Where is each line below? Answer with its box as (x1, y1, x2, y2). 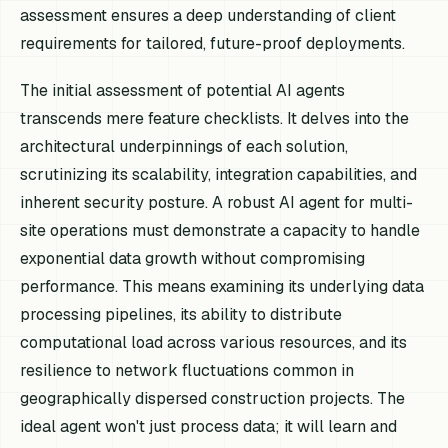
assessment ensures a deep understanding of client (20, 4, 397, 26)
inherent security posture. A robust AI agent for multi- (20, 191, 414, 213)
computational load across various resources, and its (20, 331, 408, 353)
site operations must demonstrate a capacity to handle (20, 219, 421, 241)
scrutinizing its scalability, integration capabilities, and (20, 163, 418, 185)
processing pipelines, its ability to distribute (20, 303, 343, 325)
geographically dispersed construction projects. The (20, 387, 406, 409)
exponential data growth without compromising (20, 247, 366, 269)
